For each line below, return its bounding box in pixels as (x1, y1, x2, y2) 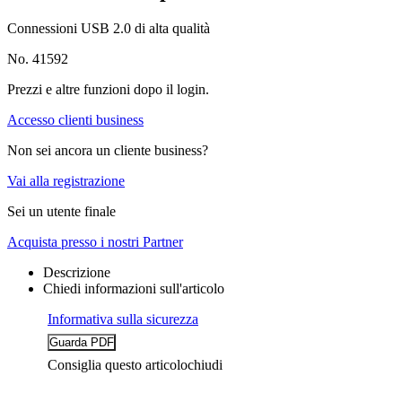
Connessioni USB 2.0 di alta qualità (7, 21, 210, 37)
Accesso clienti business (7, 112, 144, 128)
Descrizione (43, 265, 110, 281)
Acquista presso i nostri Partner (7, 234, 183, 250)
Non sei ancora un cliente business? (7, 143, 208, 159)
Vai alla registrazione (7, 173, 125, 189)
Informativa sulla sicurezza (48, 311, 198, 328)
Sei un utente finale (7, 204, 116, 220)
